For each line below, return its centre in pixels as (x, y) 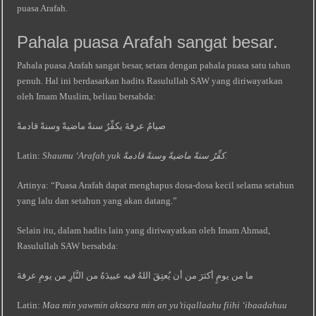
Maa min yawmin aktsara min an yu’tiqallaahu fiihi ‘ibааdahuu (165, 305)
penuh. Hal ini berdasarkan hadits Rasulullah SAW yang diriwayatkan (150, 81)
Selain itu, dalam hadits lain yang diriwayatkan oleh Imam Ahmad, (144, 230)
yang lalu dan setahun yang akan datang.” (97, 201)
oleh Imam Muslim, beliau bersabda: (87, 96)
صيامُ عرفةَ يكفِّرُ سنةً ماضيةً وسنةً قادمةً (92, 126)
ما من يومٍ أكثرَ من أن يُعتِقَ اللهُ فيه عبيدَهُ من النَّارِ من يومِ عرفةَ (135, 275)
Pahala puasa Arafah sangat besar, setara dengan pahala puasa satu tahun (154, 65)
